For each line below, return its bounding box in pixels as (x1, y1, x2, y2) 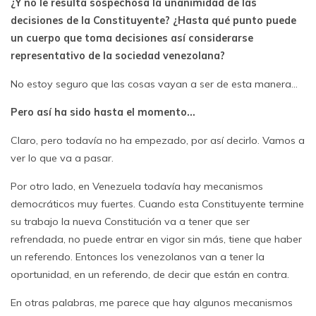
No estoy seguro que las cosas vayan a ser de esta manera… (11, 78, 298, 90)
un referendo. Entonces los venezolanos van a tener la (11, 250, 265, 263)
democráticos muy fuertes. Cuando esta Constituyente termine (11, 197, 304, 210)
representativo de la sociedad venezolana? (11, 49, 225, 62)
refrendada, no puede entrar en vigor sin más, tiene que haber (11, 233, 302, 245)
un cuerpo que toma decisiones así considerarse (11, 32, 253, 44)
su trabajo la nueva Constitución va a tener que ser (11, 215, 250, 228)
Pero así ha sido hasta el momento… (11, 106, 195, 119)
